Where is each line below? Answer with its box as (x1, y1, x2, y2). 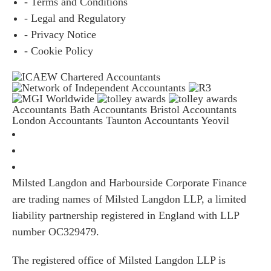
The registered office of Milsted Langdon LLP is (12, 253, 226, 266)
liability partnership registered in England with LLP (12, 209, 239, 221)
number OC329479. (12, 225, 99, 238)
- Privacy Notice (24, 28, 96, 41)
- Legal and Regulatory (24, 11, 126, 24)
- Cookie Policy (24, 44, 93, 57)
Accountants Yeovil (144, 114, 229, 126)
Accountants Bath (12, 103, 90, 116)
